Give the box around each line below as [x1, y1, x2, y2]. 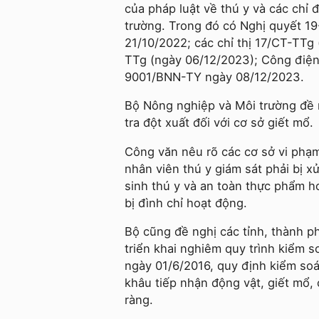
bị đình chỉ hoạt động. [125, 195, 247, 210]
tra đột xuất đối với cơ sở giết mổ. [125, 115, 313, 130]
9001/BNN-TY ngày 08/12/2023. [125, 69, 304, 84]
